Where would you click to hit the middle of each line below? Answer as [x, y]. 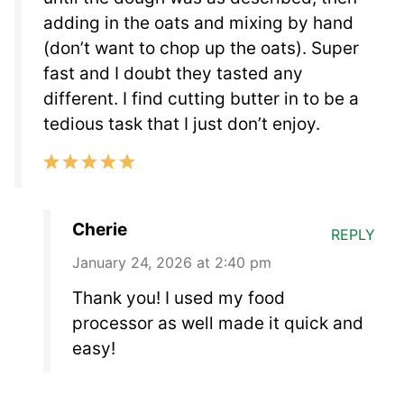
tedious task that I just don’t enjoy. [182, 124]
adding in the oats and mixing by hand [198, 23]
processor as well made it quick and [218, 323]
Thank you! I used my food [179, 298]
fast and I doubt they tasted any [173, 73]
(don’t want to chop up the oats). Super [201, 48]
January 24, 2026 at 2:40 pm [172, 262]
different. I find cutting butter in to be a [201, 98]
